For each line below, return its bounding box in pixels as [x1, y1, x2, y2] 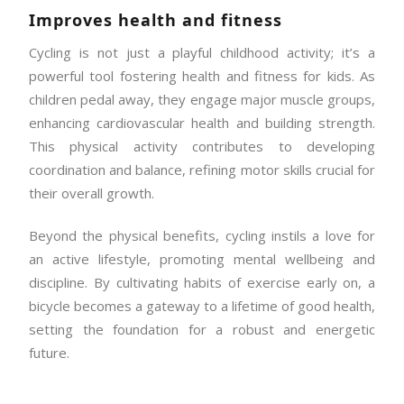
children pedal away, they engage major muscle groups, [29, 89, 375, 108]
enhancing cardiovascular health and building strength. [29, 113, 375, 132]
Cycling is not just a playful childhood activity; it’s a [29, 42, 375, 61]
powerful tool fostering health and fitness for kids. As [29, 66, 375, 85]
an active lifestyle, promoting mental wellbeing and [29, 249, 375, 268]
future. [29, 343, 73, 362]
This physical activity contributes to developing [29, 136, 375, 155]
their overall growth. [29, 183, 158, 202]
